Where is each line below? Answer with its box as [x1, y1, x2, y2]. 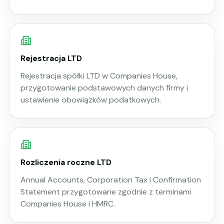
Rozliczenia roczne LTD [20, 156, 111, 167]
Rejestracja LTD [20, 52, 82, 63]
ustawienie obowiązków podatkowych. [20, 94, 161, 105]
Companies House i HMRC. [20, 198, 115, 209]
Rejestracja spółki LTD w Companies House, [20, 70, 177, 81]
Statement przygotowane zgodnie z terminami [20, 186, 191, 197]
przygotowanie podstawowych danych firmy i [20, 82, 188, 93]
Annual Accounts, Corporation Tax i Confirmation [20, 174, 201, 185]
